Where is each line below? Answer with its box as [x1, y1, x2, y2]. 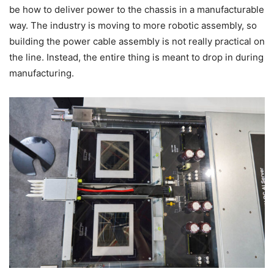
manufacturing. [9, 67, 74, 80]
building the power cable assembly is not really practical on [9, 35, 265, 48]
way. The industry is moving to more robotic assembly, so [9, 20, 257, 32]
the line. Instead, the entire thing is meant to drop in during [9, 51, 264, 64]
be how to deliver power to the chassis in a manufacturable [9, 4, 264, 16]
